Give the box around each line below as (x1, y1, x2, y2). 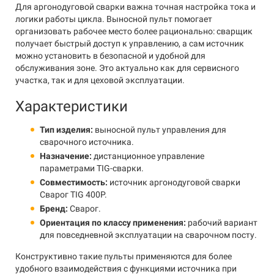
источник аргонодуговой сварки (108, 177, 240, 187)
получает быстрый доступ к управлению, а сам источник (15, 39, 244, 48)
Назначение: (40, 151, 92, 161)
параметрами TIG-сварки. (40, 163, 144, 173)
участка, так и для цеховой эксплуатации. (15, 75, 185, 85)
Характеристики (15, 98, 128, 115)
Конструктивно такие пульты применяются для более (15, 251, 232, 261)
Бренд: (40, 204, 68, 213)
